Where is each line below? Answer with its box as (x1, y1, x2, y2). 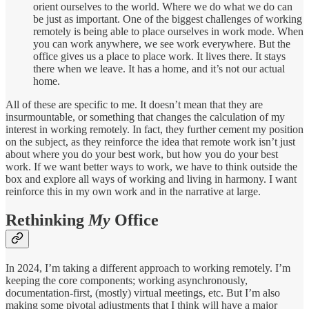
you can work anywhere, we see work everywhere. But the (33, 37, 290, 50)
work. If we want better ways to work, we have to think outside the (6, 160, 297, 172)
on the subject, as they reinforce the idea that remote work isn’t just (6, 135, 295, 148)
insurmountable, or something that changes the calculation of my (6, 110, 285, 123)
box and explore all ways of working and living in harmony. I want (6, 172, 297, 185)
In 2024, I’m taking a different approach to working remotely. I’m (6, 262, 290, 275)
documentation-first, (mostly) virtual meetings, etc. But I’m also (6, 287, 280, 299)
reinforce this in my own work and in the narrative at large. (6, 185, 261, 197)
